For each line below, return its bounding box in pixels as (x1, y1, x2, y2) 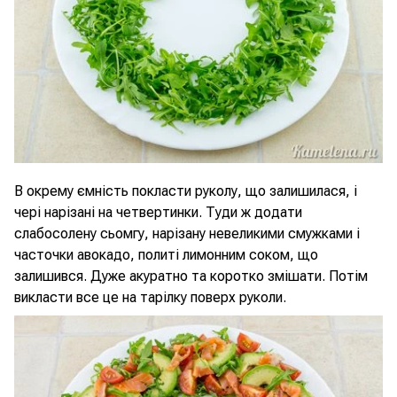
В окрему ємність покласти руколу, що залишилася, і (14, 183, 357, 199)
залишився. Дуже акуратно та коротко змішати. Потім (14, 268, 368, 284)
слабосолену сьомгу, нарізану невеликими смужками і (14, 225, 360, 242)
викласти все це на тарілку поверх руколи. (14, 289, 286, 306)
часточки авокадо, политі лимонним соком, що (14, 246, 318, 263)
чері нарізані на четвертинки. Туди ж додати (14, 204, 302, 221)
